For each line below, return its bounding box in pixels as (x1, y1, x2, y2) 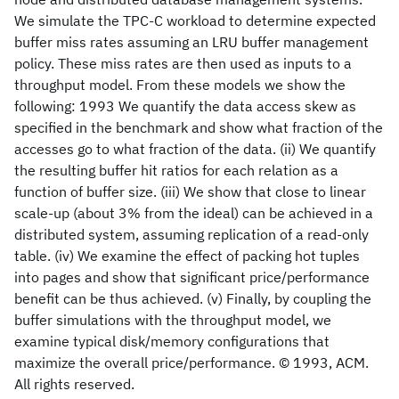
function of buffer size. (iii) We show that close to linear (14, 183, 366, 200)
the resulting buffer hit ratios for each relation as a (14, 161, 338, 179)
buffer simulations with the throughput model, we (14, 311, 331, 329)
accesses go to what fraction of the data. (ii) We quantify (14, 140, 376, 158)
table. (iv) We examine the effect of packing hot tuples (14, 247, 360, 265)
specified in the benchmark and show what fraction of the (14, 118, 383, 136)
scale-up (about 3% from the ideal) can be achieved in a (14, 204, 373, 222)
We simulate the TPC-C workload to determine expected (14, 12, 376, 29)
